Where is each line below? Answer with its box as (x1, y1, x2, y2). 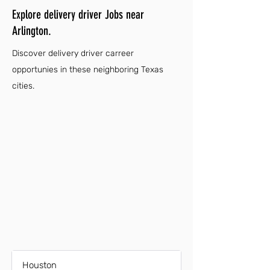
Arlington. (12, 24, 51, 38)
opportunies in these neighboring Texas (12, 64, 163, 75)
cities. (12, 81, 34, 91)
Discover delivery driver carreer (12, 48, 134, 58)
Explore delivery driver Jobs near (12, 7, 144, 22)
